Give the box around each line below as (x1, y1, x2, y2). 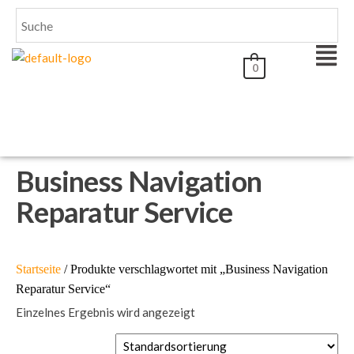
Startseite (16, 262, 61, 276)
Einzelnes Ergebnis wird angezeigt (16, 305, 195, 319)
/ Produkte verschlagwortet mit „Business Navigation (61, 262, 328, 276)
